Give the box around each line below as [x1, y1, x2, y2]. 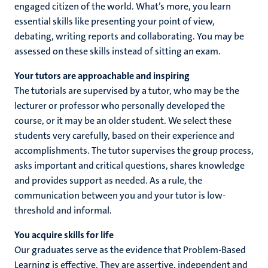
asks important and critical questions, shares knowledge [14, 159, 245, 172]
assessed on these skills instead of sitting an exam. [14, 45, 221, 57]
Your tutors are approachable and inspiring [14, 69, 190, 82]
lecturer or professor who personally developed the [14, 99, 225, 112]
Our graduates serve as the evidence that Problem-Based [14, 243, 246, 256]
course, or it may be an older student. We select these [14, 114, 232, 127]
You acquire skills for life [14, 229, 114, 241]
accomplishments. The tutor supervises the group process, [14, 144, 254, 157]
